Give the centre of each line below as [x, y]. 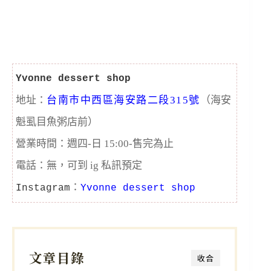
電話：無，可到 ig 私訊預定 [79, 166]
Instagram [43, 188]
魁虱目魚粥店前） [57, 122]
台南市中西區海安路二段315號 [123, 100]
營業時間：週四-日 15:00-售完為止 [95, 144]
